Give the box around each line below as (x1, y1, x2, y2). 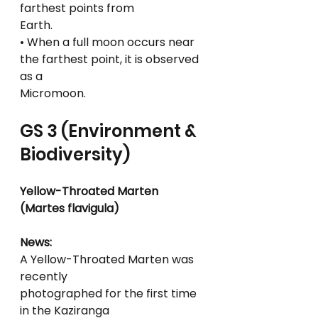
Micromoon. (20, 85, 86, 102)
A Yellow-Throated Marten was (20, 251, 197, 268)
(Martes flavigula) (20, 200, 119, 216)
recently (20, 268, 67, 285)
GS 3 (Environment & (20, 119, 200, 143)
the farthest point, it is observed (20, 51, 202, 67)
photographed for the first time (20, 285, 199, 302)
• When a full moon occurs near (20, 34, 197, 50)
